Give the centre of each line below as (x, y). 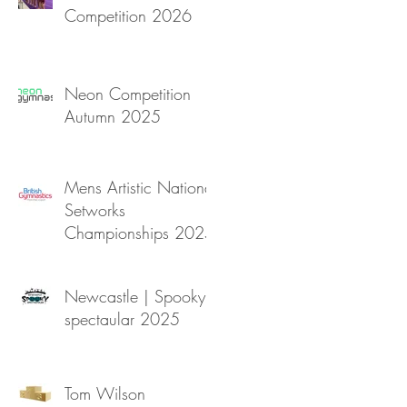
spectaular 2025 (122, 318)
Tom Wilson (105, 393)
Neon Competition (128, 93)
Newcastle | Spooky (135, 296)
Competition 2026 (128, 15)
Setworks (95, 209)
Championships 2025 (139, 232)
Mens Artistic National (141, 187)
